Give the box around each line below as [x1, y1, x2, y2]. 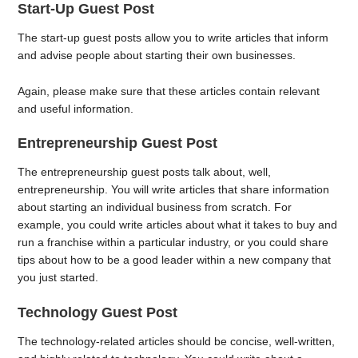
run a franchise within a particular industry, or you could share [18, 236, 329, 249]
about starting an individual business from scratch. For [18, 201, 292, 214]
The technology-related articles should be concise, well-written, [18, 335, 336, 348]
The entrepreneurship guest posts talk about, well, [18, 165, 272, 179]
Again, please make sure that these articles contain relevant [18, 84, 320, 97]
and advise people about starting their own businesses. [18, 48, 300, 62]
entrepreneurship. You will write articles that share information [18, 183, 330, 197]
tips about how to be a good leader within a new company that [18, 253, 332, 267]
